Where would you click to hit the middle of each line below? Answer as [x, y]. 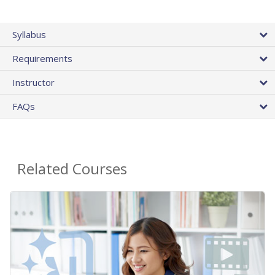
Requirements [42, 59]
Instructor [33, 83]
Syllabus [29, 35]
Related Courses [72, 169]
